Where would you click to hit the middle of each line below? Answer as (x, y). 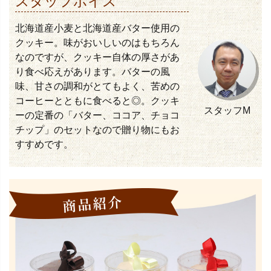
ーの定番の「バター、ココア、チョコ (97, 115)
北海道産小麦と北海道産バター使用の (97, 28)
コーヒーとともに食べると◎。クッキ (97, 100)
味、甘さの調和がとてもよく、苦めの (97, 86)
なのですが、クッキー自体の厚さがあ (97, 57)
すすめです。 (44, 144)
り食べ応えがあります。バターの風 (93, 71)
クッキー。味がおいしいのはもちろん (97, 42)
